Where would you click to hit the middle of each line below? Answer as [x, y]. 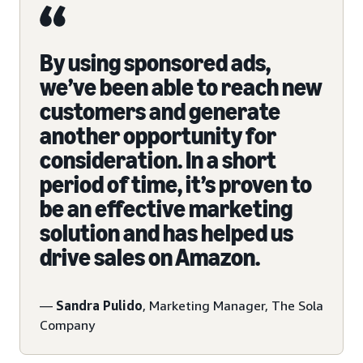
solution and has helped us [167, 233]
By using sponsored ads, [155, 63]
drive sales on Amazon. [150, 257]
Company [67, 325]
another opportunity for [158, 136]
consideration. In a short [158, 160]
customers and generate [160, 111]
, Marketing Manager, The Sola [233, 305]
